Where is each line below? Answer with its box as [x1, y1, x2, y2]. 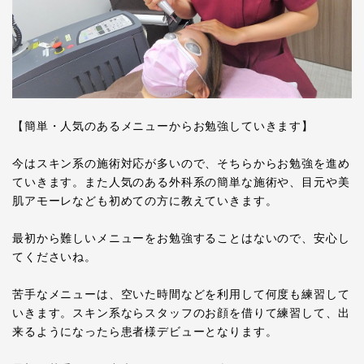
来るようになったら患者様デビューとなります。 [12, 325, 278, 339]
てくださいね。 [12, 250, 97, 264]
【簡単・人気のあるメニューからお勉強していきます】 [12, 119, 314, 133]
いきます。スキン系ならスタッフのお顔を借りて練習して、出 [12, 306, 350, 320]
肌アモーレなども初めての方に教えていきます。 [12, 194, 278, 208]
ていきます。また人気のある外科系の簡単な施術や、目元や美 [12, 175, 350, 189]
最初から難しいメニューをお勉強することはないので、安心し [12, 232, 350, 245]
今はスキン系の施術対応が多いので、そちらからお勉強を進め [12, 157, 350, 171]
